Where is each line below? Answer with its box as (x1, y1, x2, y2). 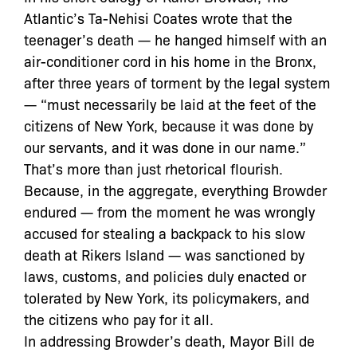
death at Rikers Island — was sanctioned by (24, 245, 304, 264)
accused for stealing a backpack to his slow (24, 223, 305, 242)
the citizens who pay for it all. (24, 309, 214, 328)
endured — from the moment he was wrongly (24, 202, 315, 221)
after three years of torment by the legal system (24, 73, 331, 92)
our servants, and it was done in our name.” (24, 137, 306, 156)
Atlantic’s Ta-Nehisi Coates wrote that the (24, 8, 292, 27)
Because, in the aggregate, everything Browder (24, 180, 327, 199)
